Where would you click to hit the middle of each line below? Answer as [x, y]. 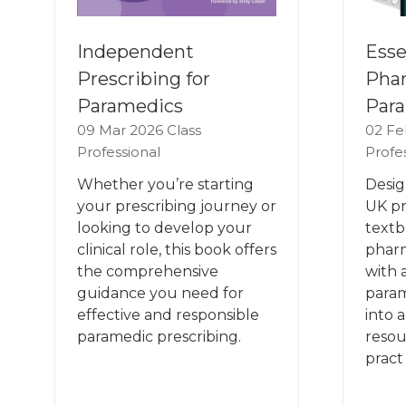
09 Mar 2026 [122, 130]
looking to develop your [164, 228]
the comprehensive [148, 272]
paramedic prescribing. [159, 337]
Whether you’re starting [165, 185]
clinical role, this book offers [177, 250]
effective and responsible [168, 315]
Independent [135, 52]
